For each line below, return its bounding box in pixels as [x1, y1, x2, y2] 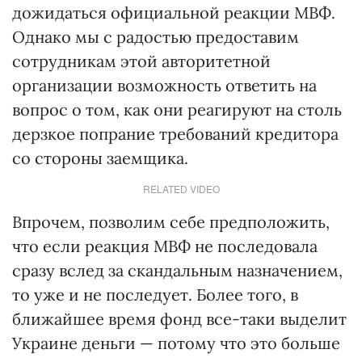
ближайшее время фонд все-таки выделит [12, 309, 347, 329]
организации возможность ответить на [12, 75, 317, 95]
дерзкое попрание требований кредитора [12, 124, 339, 144]
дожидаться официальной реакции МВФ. [12, 2, 335, 23]
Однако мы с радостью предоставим [12, 27, 299, 47]
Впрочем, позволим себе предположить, [12, 212, 330, 232]
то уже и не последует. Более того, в [12, 284, 298, 305]
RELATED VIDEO [142, 182, 220, 196]
